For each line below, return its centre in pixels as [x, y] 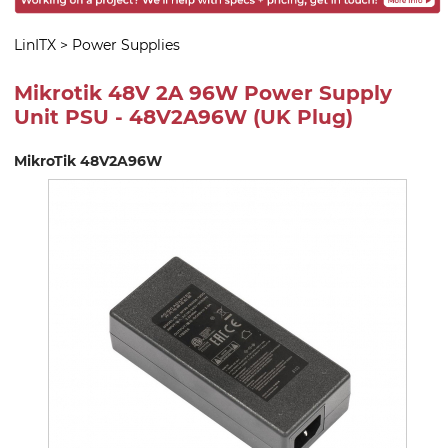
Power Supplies [126, 44]
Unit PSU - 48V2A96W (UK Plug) [183, 117]
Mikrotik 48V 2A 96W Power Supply [203, 93]
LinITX [35, 44]
